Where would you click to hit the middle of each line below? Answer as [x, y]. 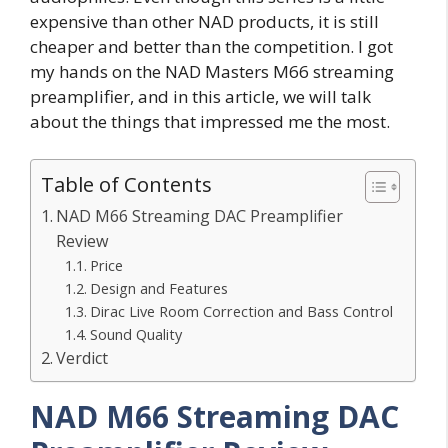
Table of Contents [126, 184]
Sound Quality [136, 334]
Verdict [82, 358]
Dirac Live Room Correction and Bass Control [242, 311]
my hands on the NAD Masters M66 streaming [212, 71]
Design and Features [159, 288]
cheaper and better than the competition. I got [211, 46]
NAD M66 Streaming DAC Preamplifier [200, 216]
